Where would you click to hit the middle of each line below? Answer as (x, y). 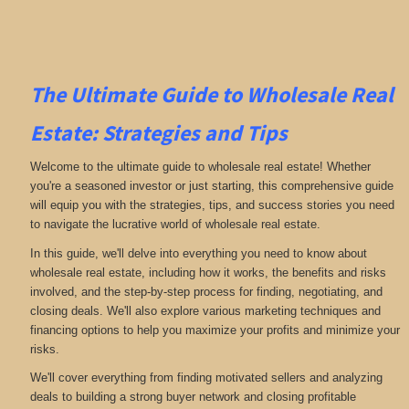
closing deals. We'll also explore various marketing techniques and (205, 310)
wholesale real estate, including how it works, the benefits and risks (208, 272)
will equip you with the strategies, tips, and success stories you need (212, 205)
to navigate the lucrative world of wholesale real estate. (175, 225)
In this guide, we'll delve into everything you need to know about (198, 253)
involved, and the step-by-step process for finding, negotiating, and (206, 291)
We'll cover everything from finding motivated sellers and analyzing (206, 378)
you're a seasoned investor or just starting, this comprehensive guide (211, 186)
